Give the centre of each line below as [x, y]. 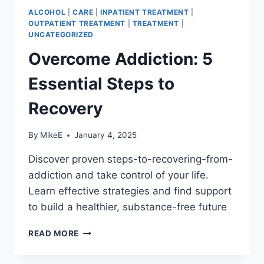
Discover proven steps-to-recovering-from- [131, 159]
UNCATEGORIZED [61, 34]
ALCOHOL [47, 12]
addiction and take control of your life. [118, 175]
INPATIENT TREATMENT [145, 12]
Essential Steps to [101, 84]
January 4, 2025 [106, 135]
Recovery [65, 109]
